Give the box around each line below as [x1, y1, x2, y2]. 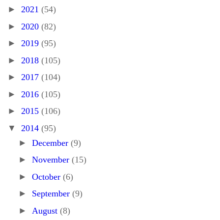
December [31, 137, 71, 148]
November [31, 155, 72, 165]
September [31, 189, 72, 198]
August [31, 205, 60, 216]
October [31, 171, 63, 182]
